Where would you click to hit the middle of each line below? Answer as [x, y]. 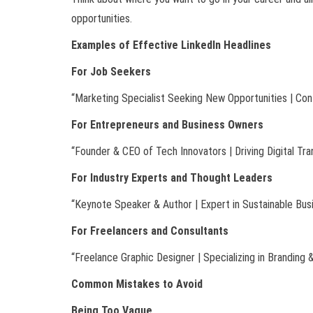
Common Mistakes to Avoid [137, 284]
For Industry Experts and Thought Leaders [172, 178]
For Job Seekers [111, 72]
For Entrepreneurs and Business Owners [167, 125]
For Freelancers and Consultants [150, 231]
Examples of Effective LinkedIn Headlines [171, 45]
